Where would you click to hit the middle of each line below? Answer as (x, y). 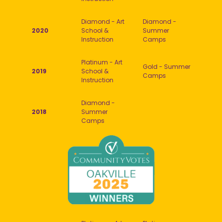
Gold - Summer (166, 66)
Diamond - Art (103, 21)
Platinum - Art (102, 62)
